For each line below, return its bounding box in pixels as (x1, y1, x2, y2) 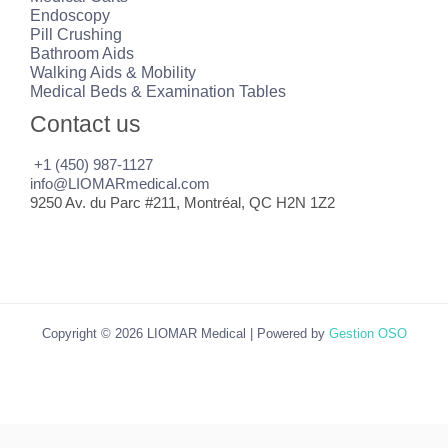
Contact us (30, 110, 141, 137)
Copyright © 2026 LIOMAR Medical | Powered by (41, 326, 329, 341)
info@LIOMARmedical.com (30, 176, 210, 192)
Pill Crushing (30, 25, 122, 43)
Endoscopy (30, 6, 110, 24)
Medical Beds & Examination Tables (30, 82, 286, 100)
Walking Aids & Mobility (30, 63, 196, 81)
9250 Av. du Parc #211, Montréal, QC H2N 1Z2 (30, 195, 335, 211)
